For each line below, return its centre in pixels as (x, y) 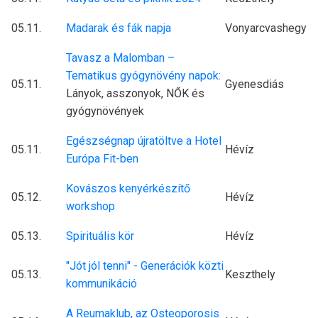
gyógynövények (105, 111)
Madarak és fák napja (119, 28)
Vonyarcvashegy (266, 28)
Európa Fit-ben (102, 159)
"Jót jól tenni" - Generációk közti (145, 266)
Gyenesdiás (254, 84)
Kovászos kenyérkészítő (128, 189)
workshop (91, 207)
